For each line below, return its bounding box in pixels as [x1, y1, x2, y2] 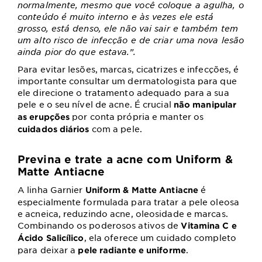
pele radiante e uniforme [78, 245, 186, 256]
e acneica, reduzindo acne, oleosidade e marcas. [18, 208, 228, 219]
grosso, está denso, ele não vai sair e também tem [18, 23, 238, 34]
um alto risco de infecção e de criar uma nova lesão [18, 35, 244, 46]
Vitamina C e [181, 220, 237, 231]
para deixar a [18, 244, 78, 256]
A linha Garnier [18, 184, 83, 195]
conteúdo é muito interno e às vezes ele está [18, 11, 214, 22]
